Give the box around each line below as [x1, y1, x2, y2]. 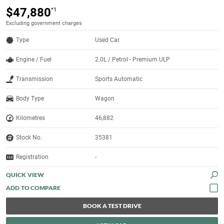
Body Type [16, 95, 44, 102]
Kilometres [16, 114, 45, 122]
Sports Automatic [95, 75, 143, 83]
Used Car [95, 36, 120, 44]
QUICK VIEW [6, 171, 44, 179]
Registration [16, 153, 48, 161]
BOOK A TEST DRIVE [82, 202, 141, 210]
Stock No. [16, 134, 42, 141]
